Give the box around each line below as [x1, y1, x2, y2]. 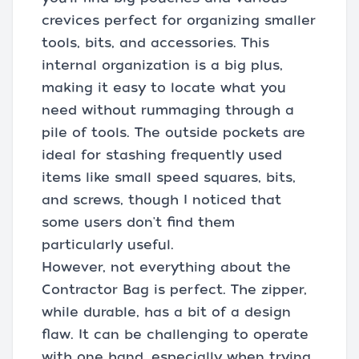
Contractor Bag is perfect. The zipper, [42, 281, 307, 297]
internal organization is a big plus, [42, 57, 283, 73]
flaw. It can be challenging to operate [42, 326, 309, 342]
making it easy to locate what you [42, 79, 286, 95]
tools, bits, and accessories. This [42, 34, 269, 50]
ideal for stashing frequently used [42, 147, 282, 163]
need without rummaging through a [42, 102, 294, 118]
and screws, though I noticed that [42, 192, 281, 208]
